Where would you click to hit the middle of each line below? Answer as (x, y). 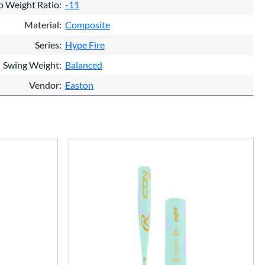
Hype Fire (85, 45)
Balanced (84, 65)
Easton (79, 85)
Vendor (44, 85)
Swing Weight (31, 65)
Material (42, 25)
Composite (88, 25)
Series (47, 45)
